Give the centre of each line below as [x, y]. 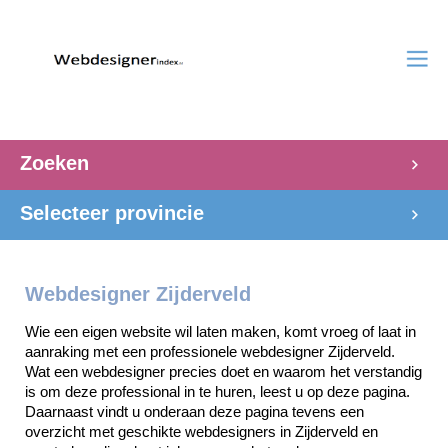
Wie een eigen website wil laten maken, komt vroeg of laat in [220, 331]
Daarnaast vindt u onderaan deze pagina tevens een [194, 411]
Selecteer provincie [112, 213]
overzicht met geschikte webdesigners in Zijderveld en [201, 431]
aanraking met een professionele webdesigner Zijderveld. [210, 351]
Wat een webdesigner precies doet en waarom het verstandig [223, 371]
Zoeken [54, 163]
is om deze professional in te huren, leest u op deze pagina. [217, 391]
